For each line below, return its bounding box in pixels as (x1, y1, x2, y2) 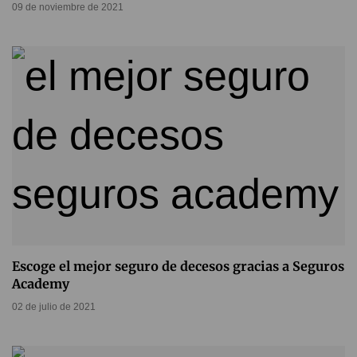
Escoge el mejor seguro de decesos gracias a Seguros (12, 258, 344, 275)
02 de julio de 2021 (12, 301, 96, 313)
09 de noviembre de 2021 (12, 2, 124, 14)
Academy (12, 276, 69, 292)
